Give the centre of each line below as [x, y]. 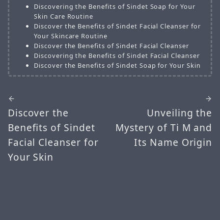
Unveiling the [179, 112]
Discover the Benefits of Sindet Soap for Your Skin [117, 65]
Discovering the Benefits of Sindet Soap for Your [115, 6]
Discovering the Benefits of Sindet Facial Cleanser [117, 55]
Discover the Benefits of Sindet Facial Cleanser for [117, 26]
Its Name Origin [173, 142]
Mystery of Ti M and [164, 127]
